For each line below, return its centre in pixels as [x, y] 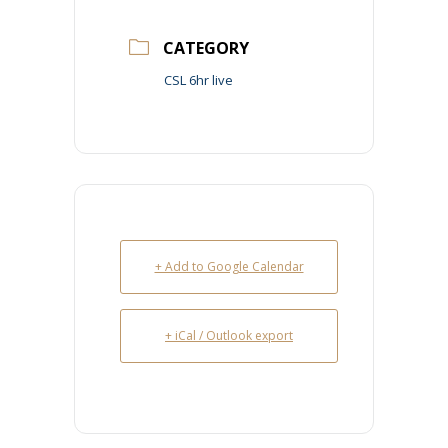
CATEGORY [206, 48]
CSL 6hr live [198, 80]
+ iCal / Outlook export [229, 335]
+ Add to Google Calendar [229, 266]
